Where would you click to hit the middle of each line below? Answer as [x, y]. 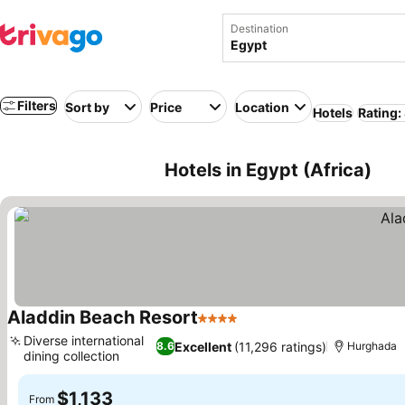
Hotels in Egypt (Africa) [268, 170]
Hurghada [372, 346]
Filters [37, 105]
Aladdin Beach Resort [103, 317]
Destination [259, 28]
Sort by [87, 107]
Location [262, 107]
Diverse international [84, 340]
